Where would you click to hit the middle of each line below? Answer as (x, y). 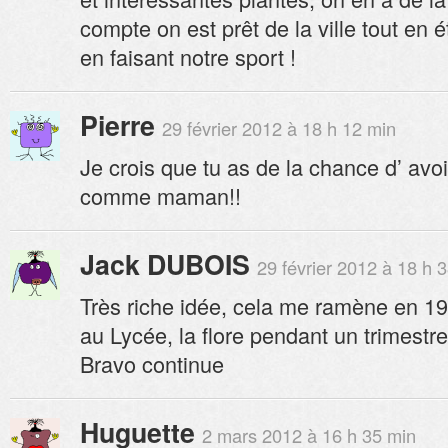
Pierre (117, 125)
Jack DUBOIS (165, 264)
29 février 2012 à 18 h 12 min (279, 128)
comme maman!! (160, 195)
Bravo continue (152, 363)
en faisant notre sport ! (188, 56)
